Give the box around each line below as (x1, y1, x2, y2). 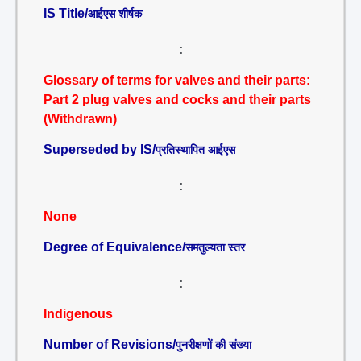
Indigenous (44, 307, 113, 321)
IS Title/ (44, 6, 88, 20)
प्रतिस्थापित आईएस (156, 143, 235, 156)
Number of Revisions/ (44, 338, 176, 351)
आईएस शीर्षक (88, 7, 142, 20)
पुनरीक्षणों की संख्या (176, 338, 251, 351)
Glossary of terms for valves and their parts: (44, 73, 310, 87)
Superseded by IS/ (44, 143, 156, 156)
